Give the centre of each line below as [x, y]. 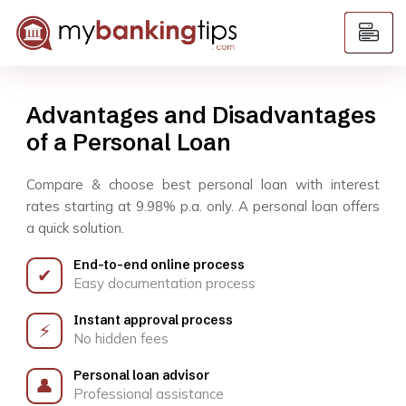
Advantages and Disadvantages [201, 115]
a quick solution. [75, 228]
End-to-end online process [159, 265]
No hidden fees [121, 338]
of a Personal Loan [129, 142]
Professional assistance [149, 394]
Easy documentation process [164, 283]
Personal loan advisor [141, 375]
